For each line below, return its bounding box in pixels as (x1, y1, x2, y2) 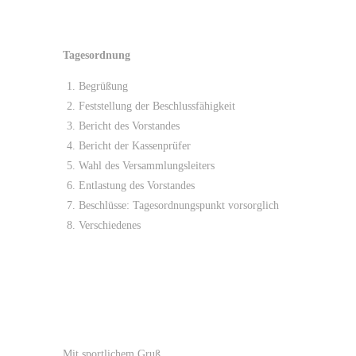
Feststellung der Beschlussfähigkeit (79, 100, 235, 112)
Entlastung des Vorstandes (79, 180, 195, 192)
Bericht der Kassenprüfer (79, 140, 191, 152)
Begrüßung (79, 80, 128, 92)
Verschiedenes (79, 219, 141, 231)
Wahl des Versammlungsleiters (79, 160, 215, 172)
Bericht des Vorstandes (79, 120, 180, 132)
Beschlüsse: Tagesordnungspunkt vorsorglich (79, 199, 279, 211)
